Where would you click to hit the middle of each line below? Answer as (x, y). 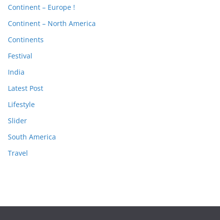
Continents (26, 39)
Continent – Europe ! (41, 7)
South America (32, 137)
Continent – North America (52, 23)
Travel (18, 153)
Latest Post (26, 88)
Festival (20, 55)
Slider (17, 120)
